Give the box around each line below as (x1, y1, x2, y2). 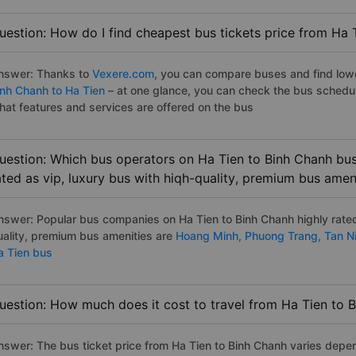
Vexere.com (92, 67, 154, 81)
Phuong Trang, (245, 229, 324, 243)
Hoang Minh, (172, 229, 245, 243)
